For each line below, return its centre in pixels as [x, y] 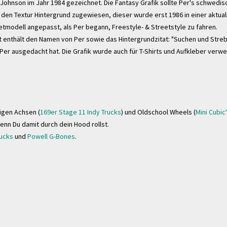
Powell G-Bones [51, 136]
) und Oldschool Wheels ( [158, 112]
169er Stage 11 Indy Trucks [81, 112]
